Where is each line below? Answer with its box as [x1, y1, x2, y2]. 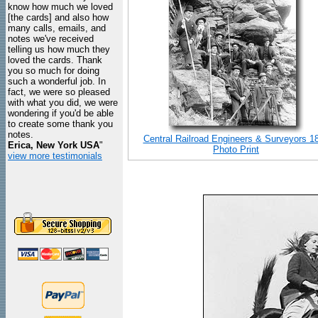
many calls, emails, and [8, 23, 106, 33]
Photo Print [213, 144, 259, 155]
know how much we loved [8, 1, 113, 12]
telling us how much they [8, 44, 110, 55]
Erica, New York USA [8, 140, 99, 150]
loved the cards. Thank [8, 55, 102, 65]
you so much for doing [8, 65, 99, 76]
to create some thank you [8, 119, 113, 129]
